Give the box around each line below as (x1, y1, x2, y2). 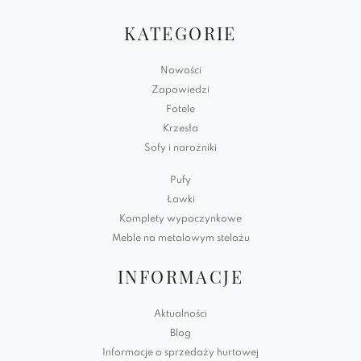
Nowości (160, 66, 201, 77)
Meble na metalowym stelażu (111, 234, 250, 244)
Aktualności (154, 309, 207, 320)
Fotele (166, 105, 195, 115)
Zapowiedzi (151, 85, 210, 96)
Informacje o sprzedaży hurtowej (102, 348, 259, 359)
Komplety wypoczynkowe (119, 214, 242, 225)
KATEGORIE (124, 22, 237, 45)
